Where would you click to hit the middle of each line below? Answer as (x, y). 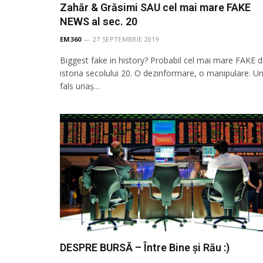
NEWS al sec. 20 (99, 21)
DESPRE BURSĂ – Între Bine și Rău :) (145, 247)
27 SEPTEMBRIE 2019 (126, 39)
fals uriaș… (80, 86)
